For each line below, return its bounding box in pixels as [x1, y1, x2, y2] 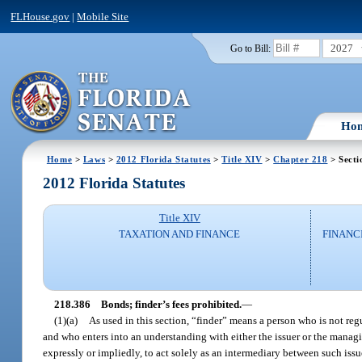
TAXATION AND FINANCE [119, 228, 241, 241]
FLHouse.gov [11, 10, 70, 23]
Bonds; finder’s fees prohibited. [100, 297, 242, 310]
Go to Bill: [229, 43, 271, 53]
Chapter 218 [273, 154, 328, 164]
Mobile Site [77, 10, 129, 23]
